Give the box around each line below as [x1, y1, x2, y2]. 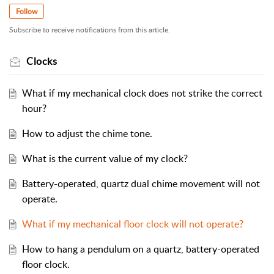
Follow [16, 6, 37, 17]
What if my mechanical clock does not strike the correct [21, 86, 262, 100]
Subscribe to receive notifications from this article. [9, 24, 170, 35]
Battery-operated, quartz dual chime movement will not [21, 177, 260, 191]
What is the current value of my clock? [21, 152, 188, 166]
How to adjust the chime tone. [21, 127, 152, 141]
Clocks [26, 54, 57, 68]
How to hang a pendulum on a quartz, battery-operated [21, 242, 259, 256]
